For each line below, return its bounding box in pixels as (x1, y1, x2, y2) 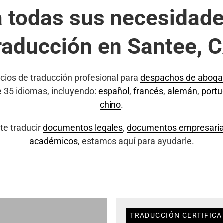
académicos (29, 136, 78, 146)
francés (133, 86, 163, 96)
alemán (167, 86, 197, 96)
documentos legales (42, 122, 123, 133)
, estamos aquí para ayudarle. (77, 136, 194, 146)
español (98, 86, 129, 96)
